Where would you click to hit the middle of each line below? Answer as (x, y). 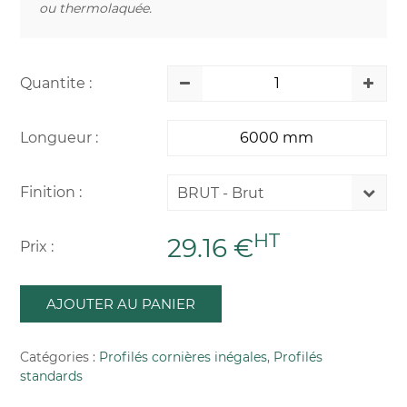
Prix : (37, 246)
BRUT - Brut (220, 193)
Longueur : (59, 137)
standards (51, 376)
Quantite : (56, 83)
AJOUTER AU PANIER (121, 303)
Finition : (51, 192)
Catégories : (60, 357)
